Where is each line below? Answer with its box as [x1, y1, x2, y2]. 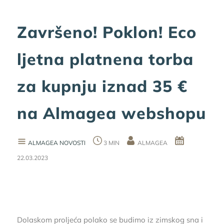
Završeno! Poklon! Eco [16, 21, 196, 42]
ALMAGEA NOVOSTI [27, 138, 85, 146]
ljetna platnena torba [16, 48, 193, 69]
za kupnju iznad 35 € [16, 75, 187, 96]
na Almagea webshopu [16, 102, 206, 123]
